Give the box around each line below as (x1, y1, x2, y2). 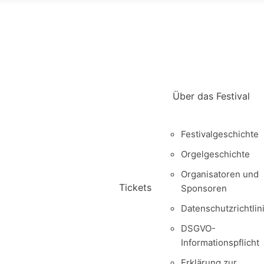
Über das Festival (173, 90, 250, 102)
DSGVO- (181, 222, 216, 234)
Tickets (119, 181, 151, 193)
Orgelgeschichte (181, 148, 250, 160)
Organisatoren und (181, 168, 259, 180)
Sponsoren (181, 182, 227, 194)
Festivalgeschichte (181, 128, 259, 140)
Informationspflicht (181, 236, 259, 248)
